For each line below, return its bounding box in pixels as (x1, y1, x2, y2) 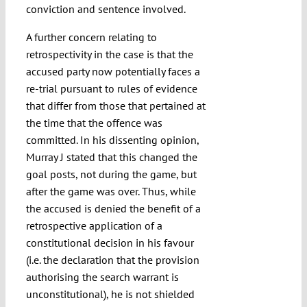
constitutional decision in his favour (25, 236, 194, 250)
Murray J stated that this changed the (25, 150, 197, 164)
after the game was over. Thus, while (25, 184, 196, 199)
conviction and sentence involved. (25, 2, 186, 16)
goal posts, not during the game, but (25, 167, 197, 182)
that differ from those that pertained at (25, 99, 206, 113)
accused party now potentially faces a (25, 64, 200, 79)
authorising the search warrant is (25, 270, 179, 284)
